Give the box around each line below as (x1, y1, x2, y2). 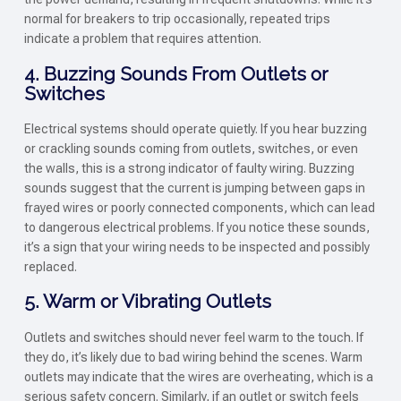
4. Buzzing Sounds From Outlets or (23, 62, 328, 85)
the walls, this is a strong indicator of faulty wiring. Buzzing (23, 160, 354, 175)
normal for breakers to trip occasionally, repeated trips (23, 12, 330, 27)
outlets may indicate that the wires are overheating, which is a (23, 369, 373, 384)
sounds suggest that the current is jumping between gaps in (23, 180, 365, 195)
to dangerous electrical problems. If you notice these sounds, (23, 219, 370, 235)
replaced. (23, 259, 77, 274)
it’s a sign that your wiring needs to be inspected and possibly (23, 239, 370, 254)
